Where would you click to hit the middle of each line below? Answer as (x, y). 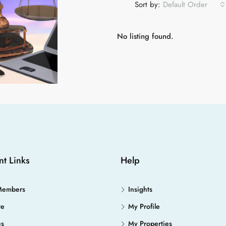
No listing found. (145, 36)
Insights (140, 189)
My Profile (144, 206)
